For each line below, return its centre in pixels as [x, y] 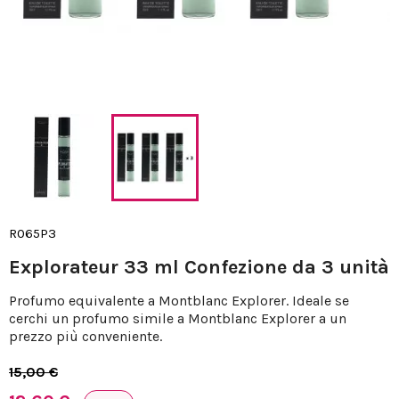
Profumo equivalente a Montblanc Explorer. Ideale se [179, 301]
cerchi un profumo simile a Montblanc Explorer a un [178, 319]
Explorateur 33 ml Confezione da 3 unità [199, 268]
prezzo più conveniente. [85, 337]
